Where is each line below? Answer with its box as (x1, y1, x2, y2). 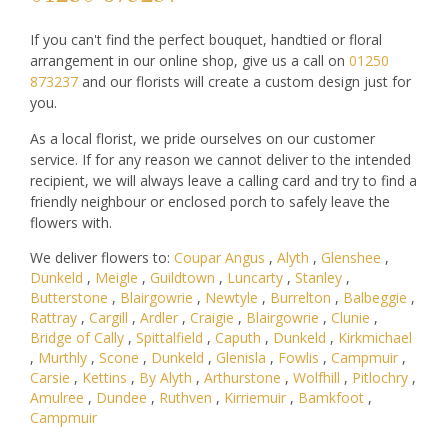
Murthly (38, 348, 87, 368)
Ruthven (159, 388, 212, 408)
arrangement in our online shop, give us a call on (30, 50, 349, 70)
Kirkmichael (338, 328, 412, 348)
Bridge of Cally (30, 328, 124, 348)
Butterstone (30, 288, 108, 308)
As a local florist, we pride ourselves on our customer (30, 128, 375, 148)
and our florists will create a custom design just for (78, 71, 411, 91)
